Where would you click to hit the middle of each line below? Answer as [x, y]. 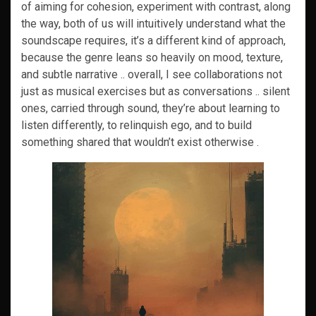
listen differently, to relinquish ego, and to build [136, 125]
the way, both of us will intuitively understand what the [153, 24]
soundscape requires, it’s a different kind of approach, [153, 41]
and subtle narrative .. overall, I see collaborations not [152, 74]
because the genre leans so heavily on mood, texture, [152, 57]
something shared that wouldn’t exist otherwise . [140, 142]
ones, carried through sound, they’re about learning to [151, 108]
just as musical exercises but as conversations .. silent [156, 91]
